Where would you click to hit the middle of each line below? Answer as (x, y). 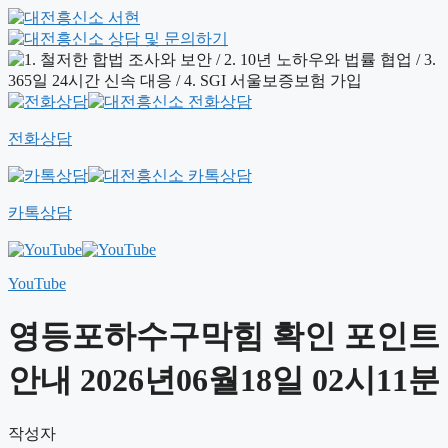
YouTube (37, 284)
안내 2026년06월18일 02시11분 (224, 379)
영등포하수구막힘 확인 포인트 (224, 335)
